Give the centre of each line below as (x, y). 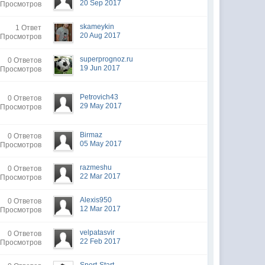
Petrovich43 (99, 97)
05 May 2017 (101, 144)
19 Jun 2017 (100, 68)
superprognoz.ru (107, 59)
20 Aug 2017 (101, 35)
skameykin (97, 27)
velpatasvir (98, 232)
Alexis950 (96, 200)
